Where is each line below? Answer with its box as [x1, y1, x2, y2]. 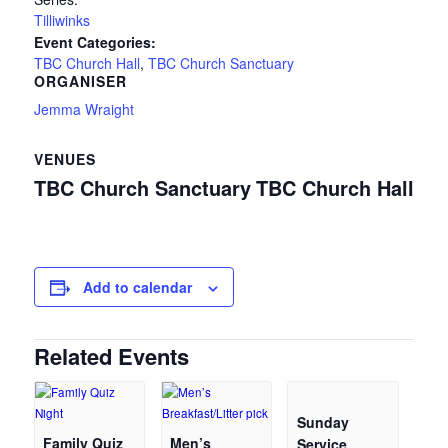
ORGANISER [33, 71, 127, 92]
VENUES [33, 149, 96, 170]
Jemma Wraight [33, 99, 134, 120]
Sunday [297, 412, 350, 433]
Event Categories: [33, 32, 156, 53]
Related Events [33, 340, 189, 373]
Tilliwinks [33, 10, 90, 31]
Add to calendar [82, 277, 192, 298]
